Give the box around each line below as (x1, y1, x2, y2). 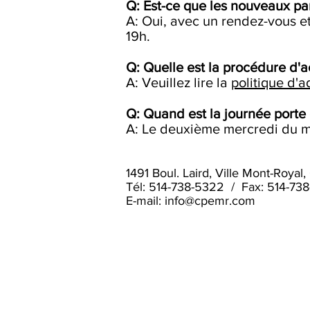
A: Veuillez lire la (126, 75, 231, 90)
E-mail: (126, 194, 165, 208)
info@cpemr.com (165, 194, 255, 208)
